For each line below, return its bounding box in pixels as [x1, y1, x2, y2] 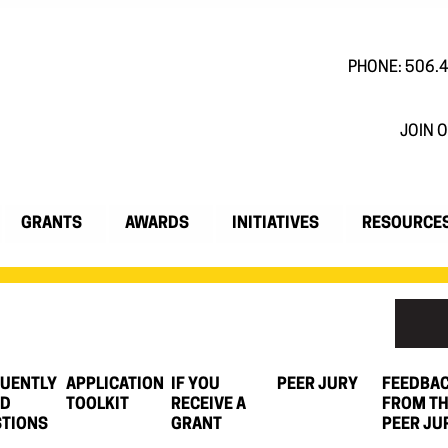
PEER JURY [276, 377, 358, 394]
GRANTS [21, 216, 82, 233]
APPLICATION [65, 377, 164, 394]
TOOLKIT [65, 397, 129, 414]
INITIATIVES [232, 216, 319, 233]
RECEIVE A [171, 397, 247, 414]
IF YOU [171, 377, 221, 394]
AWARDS [125, 216, 189, 233]
